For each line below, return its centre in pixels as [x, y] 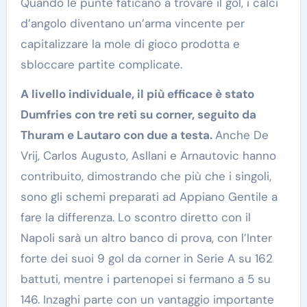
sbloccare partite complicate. [101, 64]
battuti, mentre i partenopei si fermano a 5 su [145, 279]
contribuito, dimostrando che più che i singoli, [146, 176]
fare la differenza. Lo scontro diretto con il [135, 217]
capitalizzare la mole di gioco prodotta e [130, 44]
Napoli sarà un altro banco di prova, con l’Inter [146, 237]
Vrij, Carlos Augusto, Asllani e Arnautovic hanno [148, 155]
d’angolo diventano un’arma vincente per [132, 23]
